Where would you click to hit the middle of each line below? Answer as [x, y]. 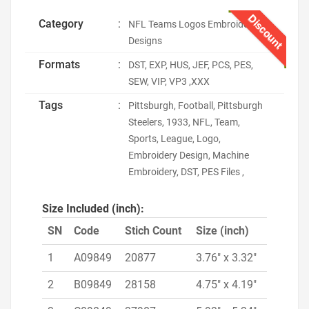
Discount [266, 31]
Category [61, 24]
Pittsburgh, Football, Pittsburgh [196, 106]
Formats [59, 64]
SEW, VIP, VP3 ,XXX [169, 81]
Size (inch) [222, 231]
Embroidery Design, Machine [189, 155]
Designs [145, 41]
